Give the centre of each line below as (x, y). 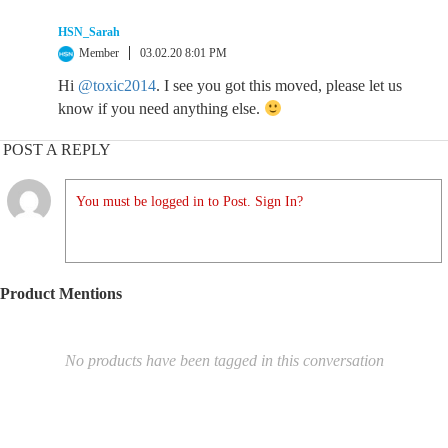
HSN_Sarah (89, 32)
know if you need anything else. (161, 108)
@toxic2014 (117, 85)
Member (99, 53)
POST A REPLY (57, 149)
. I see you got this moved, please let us (279, 85)
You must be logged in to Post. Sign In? (189, 201)
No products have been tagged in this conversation (224, 360)
